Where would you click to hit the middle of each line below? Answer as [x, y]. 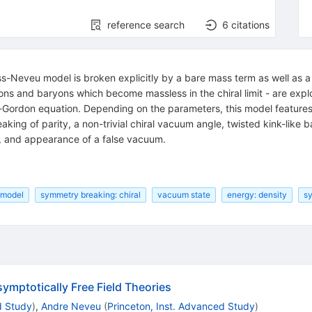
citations [251, 24]
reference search [146, 24]
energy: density [257, 194]
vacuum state [184, 194]
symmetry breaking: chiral [90, 194]
